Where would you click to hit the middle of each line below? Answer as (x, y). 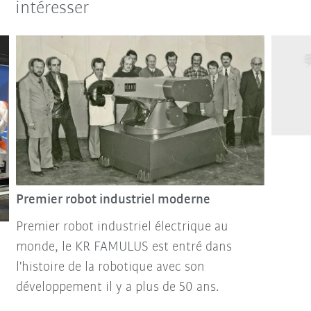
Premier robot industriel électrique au (122, 227)
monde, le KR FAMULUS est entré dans (124, 247)
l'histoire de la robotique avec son (110, 268)
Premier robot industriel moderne (113, 200)
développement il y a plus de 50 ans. (117, 288)
